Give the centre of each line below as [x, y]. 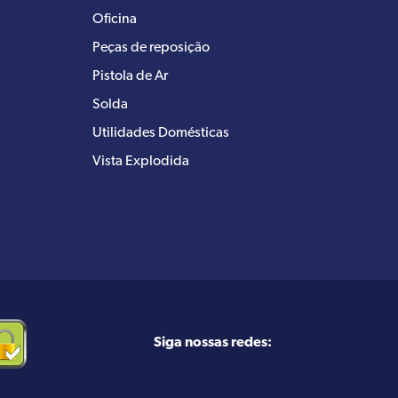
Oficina [115, 19]
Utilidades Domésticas [161, 133]
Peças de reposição [151, 48]
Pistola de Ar [130, 76]
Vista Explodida [141, 161]
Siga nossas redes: [213, 343]
